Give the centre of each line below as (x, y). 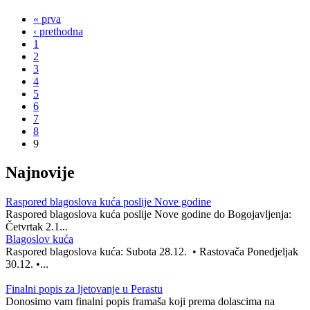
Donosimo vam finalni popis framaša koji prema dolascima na (140, 302)
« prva (47, 19)
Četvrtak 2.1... (37, 227)
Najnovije (40, 173)
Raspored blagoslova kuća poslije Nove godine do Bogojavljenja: (151, 215)
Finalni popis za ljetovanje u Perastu (84, 289)
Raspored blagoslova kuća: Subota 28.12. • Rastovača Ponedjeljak (152, 252)
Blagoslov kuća (39, 239)
